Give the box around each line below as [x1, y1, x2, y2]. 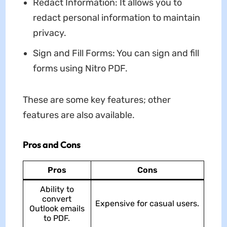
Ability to [40, 184, 74, 194]
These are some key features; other [22, 94, 171, 105]
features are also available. [22, 109, 135, 121]
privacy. [32, 27, 66, 39]
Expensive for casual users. [95, 198, 200, 208]
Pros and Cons [22, 138, 81, 150]
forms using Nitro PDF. [32, 62, 128, 74]
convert [42, 194, 72, 204]
